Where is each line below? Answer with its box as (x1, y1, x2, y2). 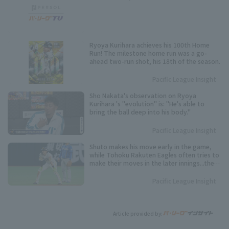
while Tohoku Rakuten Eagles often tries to (89, 150, 219, 159)
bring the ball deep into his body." (89, 107, 191, 117)
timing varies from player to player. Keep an (89, 166, 221, 175)
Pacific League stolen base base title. (89, 182, 199, 192)
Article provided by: (113, 209, 163, 217)
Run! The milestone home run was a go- (89, 48, 207, 57)
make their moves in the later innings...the (89, 158, 214, 167)
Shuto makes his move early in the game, (89, 142, 212, 151)
